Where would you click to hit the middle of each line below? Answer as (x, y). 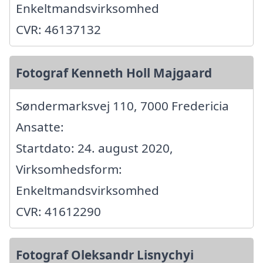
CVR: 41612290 (58, 211)
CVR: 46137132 (58, 29)
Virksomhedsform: (69, 169)
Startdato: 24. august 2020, (95, 148)
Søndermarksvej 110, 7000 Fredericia (122, 105)
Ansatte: (40, 127)
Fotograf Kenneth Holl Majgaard (114, 73)
